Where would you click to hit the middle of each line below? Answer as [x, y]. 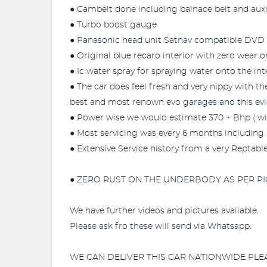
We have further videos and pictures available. [164, 211]
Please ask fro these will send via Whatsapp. [161, 226]
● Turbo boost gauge [113, 25]
